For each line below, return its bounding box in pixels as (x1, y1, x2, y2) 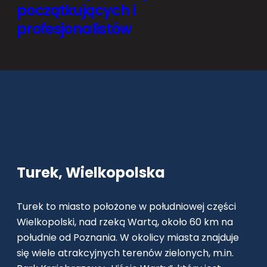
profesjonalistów (17, 19, 132, 39)
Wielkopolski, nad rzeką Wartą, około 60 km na (17, 215, 233, 229)
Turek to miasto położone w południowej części (17, 199, 236, 213)
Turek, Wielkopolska (17, 163, 165, 182)
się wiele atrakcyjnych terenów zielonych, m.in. (17, 246, 234, 260)
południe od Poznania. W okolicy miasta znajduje (17, 230, 239, 244)
